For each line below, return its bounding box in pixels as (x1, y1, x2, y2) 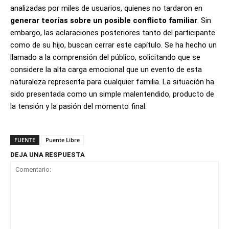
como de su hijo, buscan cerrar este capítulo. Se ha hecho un (10, 40, 217, 50)
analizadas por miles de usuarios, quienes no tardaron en (10, 3, 202, 13)
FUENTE (14, 135, 35, 144)
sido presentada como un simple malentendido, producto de (10, 89, 214, 99)
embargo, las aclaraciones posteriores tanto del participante (10, 28, 215, 37)
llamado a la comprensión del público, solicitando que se (10, 52, 200, 62)
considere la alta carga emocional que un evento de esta (10, 64, 202, 74)
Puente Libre (45, 135, 80, 144)
